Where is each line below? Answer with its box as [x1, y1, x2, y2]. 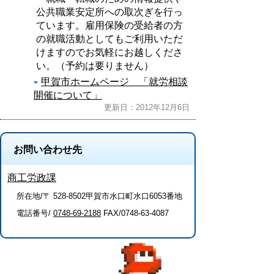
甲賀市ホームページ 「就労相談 [41, 76, 188, 87]
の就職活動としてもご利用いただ [36, 34, 183, 44]
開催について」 [34, 90, 102, 100]
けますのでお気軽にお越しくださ [36, 47, 183, 57]
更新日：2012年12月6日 [104, 103, 190, 112]
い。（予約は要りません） [36, 61, 154, 71]
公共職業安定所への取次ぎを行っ [36, 7, 183, 17]
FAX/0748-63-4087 [101, 209, 169, 218]
